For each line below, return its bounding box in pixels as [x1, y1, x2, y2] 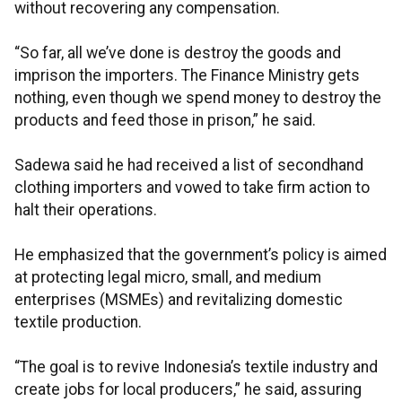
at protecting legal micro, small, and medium [14, 268, 321, 287]
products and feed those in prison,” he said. [14, 111, 316, 130]
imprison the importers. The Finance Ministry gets [14, 66, 360, 85]
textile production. [14, 313, 142, 332]
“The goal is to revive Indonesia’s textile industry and [14, 358, 378, 377]
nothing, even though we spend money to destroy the [14, 89, 381, 108]
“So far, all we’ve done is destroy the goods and [14, 44, 341, 63]
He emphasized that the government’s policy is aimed [14, 246, 387, 265]
